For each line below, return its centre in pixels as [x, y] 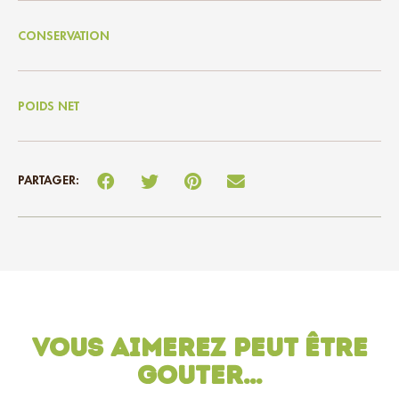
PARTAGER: [49, 179]
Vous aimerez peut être [199, 347]
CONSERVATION [64, 35]
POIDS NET [49, 106]
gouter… [199, 375]
